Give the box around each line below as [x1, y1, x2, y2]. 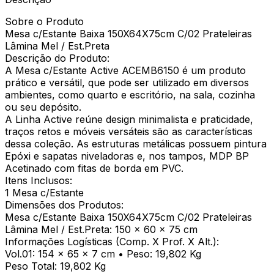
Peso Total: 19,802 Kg [5, 259, 106, 272]
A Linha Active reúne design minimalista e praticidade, [5, 113, 253, 125]
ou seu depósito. [5, 100, 81, 113]
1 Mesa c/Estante [5, 186, 84, 199]
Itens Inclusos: [5, 174, 72, 187]
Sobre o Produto [5, 15, 84, 28]
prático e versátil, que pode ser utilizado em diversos [5, 76, 249, 89]
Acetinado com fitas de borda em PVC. [5, 161, 183, 174]
